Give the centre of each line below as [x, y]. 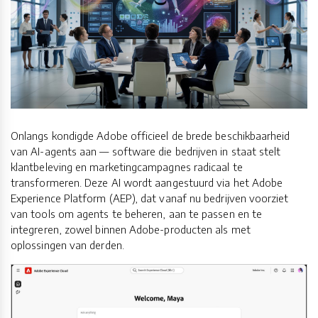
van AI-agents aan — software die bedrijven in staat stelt [146, 152]
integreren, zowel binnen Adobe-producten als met [131, 230]
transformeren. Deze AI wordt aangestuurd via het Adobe [147, 183]
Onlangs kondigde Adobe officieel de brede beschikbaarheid [150, 136]
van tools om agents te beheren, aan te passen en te [137, 214]
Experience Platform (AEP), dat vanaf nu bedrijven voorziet [150, 198]
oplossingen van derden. [67, 245]
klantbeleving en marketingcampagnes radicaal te [127, 167]
